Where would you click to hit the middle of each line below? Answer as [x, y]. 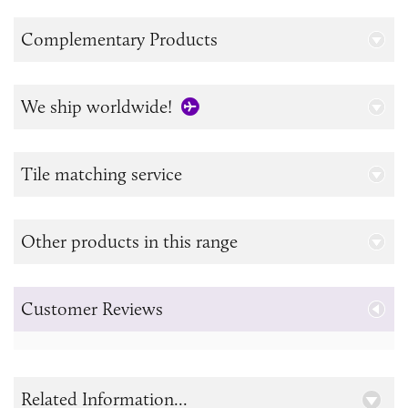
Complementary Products [119, 40]
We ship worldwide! [97, 107]
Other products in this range [129, 242]
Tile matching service [102, 174]
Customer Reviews [92, 309]
